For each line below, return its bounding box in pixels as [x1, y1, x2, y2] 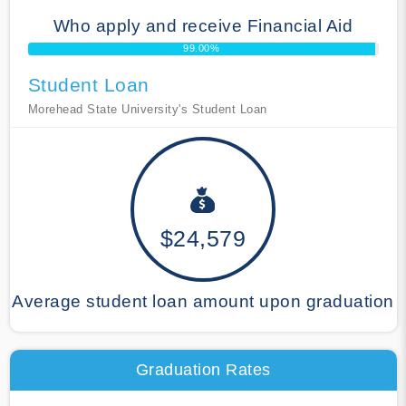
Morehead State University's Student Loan [27, 101, 267, 116]
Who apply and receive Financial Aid [53, 15, 353, 35]
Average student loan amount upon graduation [12, 291, 394, 311]
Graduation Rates [135, 360, 271, 379]
